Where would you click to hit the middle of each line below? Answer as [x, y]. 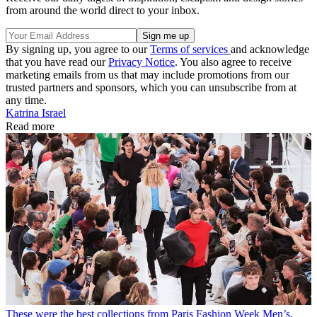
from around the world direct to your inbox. [103, 10]
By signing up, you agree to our [78, 49]
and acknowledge [270, 49]
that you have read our [57, 62]
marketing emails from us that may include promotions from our [148, 74]
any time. [26, 100]
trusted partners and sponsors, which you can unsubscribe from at [151, 87]
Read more [30, 126]
